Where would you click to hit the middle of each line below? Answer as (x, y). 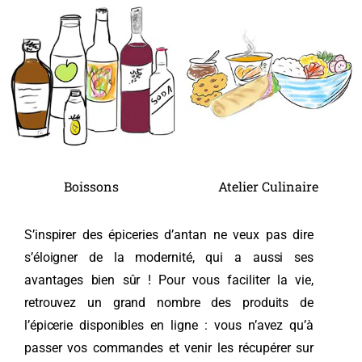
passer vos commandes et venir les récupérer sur (169, 348)
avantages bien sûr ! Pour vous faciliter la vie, (169, 280)
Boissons (93, 186)
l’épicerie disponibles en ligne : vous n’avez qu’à (169, 325)
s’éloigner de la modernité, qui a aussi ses (169, 257)
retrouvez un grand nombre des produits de (169, 303)
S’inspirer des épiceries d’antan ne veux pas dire (169, 235)
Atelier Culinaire (269, 186)
